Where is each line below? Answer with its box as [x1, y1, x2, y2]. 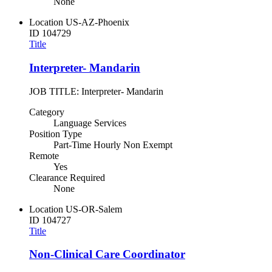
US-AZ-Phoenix [66, 17, 129, 28]
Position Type [29, 128, 82, 139]
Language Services [53, 117, 126, 128]
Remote [29, 150, 59, 161]
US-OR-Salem [66, 203, 122, 214]
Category [29, 106, 64, 117]
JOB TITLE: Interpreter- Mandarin [29, 86, 163, 97]
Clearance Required [29, 172, 105, 183]
